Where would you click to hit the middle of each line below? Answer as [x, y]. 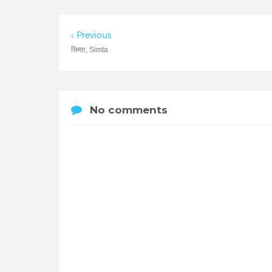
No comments [129, 110]
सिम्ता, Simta [90, 49]
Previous [94, 35]
